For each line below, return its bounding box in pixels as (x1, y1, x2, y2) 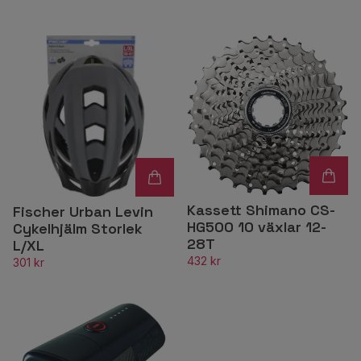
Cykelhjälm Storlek (13, 218, 143, 238)
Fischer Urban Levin (13, 201, 153, 221)
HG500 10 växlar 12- (187, 218, 326, 237)
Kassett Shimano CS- (187, 201, 335, 220)
